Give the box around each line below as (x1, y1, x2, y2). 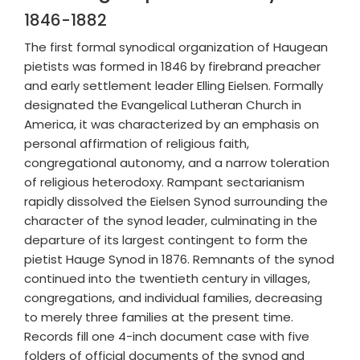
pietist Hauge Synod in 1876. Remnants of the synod (24, 251, 334, 268)
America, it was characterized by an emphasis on (24, 116, 319, 133)
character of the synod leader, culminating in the (24, 212, 317, 229)
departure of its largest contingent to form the (24, 231, 308, 248)
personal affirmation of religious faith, (24, 135, 249, 152)
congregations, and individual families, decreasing (24, 289, 322, 306)
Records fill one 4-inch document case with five (24, 328, 309, 345)
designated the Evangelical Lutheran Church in (24, 96, 301, 113)
